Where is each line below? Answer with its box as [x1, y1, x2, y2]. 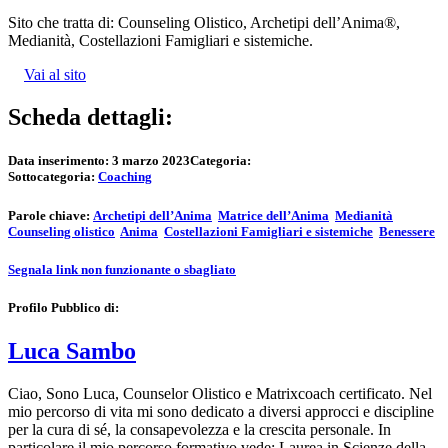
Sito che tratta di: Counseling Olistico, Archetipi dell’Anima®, [8, 14, 400, 32]
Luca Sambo [8, 338, 136, 365]
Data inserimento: [8, 153, 112, 169]
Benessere [379, 223, 435, 239]
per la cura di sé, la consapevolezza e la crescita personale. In [8, 420, 391, 438]
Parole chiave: [8, 207, 93, 223]
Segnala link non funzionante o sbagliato [8, 261, 236, 277]
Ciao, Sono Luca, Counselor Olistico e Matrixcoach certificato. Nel [8, 384, 432, 402]
